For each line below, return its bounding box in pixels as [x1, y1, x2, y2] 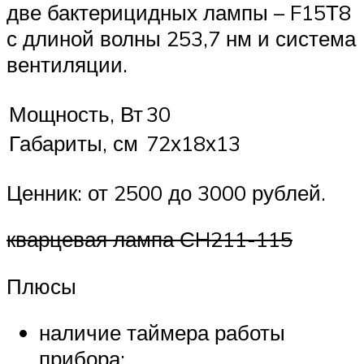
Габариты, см [9, 129, 138, 156]
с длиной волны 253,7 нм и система [6, 25, 356, 52]
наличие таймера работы [39, 319, 285, 346]
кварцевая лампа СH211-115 [6, 226, 292, 253]
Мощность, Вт [9, 100, 143, 127]
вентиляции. [6, 51, 128, 78]
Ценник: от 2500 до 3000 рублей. [6, 179, 326, 206]
